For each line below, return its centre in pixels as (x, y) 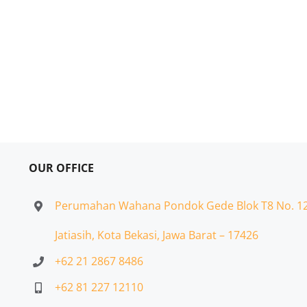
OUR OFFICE (61, 168)
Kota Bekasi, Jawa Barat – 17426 (178, 235)
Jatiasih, (76, 235)
